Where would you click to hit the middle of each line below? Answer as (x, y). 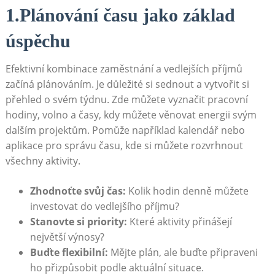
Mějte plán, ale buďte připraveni (183, 252)
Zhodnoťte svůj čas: (78, 191)
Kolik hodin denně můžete (187, 191)
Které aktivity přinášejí (179, 221)
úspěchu (38, 41)
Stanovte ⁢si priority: (78, 221)
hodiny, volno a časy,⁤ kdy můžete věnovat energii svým (131, 114)
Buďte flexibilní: (69, 252)
